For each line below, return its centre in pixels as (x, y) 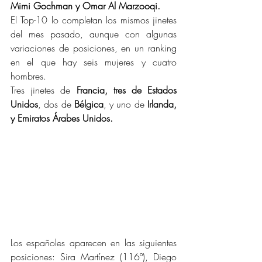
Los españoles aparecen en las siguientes (94, 243)
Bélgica (89, 104)
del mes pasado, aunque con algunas (94, 34)
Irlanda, (162, 104)
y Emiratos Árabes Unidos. (62, 118)
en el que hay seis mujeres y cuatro (94, 62)
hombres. (28, 76)
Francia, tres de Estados (126, 90)
